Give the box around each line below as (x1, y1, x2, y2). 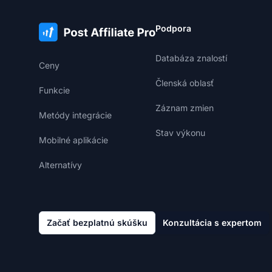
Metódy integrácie (39, 110, 112, 120)
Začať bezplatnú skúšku (47, 217, 148, 228)
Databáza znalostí (155, 53, 227, 63)
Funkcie (39, 85, 70, 95)
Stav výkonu (155, 127, 205, 138)
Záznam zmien (155, 103, 214, 113)
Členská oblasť (155, 78, 214, 88)
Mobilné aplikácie (39, 135, 108, 145)
